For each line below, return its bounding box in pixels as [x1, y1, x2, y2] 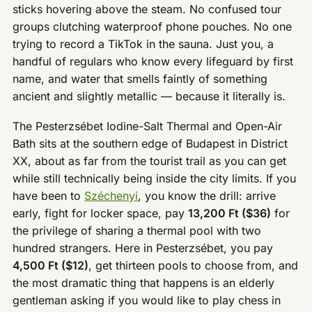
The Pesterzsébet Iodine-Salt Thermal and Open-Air [13, 118, 283, 133]
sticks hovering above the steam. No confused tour [13, 2, 282, 17]
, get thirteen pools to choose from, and [88, 258, 299, 272]
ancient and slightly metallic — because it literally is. [13, 89, 286, 104]
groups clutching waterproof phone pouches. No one [13, 19, 292, 34]
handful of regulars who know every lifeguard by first [13, 54, 294, 69]
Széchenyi [84, 188, 139, 203]
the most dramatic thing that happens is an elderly [13, 275, 275, 290]
